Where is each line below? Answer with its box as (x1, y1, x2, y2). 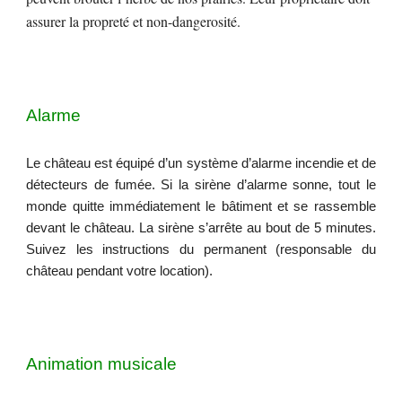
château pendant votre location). (26, 264, 214, 278)
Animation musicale (26, 354, 178, 373)
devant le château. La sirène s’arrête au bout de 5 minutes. (26, 221, 376, 235)
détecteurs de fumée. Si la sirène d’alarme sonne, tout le (26, 178, 376, 192)
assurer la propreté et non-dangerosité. (26, 12, 241, 31)
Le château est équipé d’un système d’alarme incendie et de (26, 156, 376, 170)
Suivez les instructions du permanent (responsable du (26, 242, 376, 257)
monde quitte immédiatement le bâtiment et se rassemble (26, 199, 376, 214)
